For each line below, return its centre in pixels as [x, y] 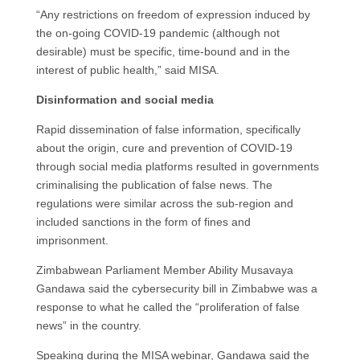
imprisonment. [72, 240]
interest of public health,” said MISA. [127, 70]
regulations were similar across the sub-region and [164, 203]
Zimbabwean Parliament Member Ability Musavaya [164, 270]
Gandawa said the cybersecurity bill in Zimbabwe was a [176, 288]
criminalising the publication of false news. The [154, 185]
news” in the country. [88, 325]
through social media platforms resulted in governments [177, 166]
